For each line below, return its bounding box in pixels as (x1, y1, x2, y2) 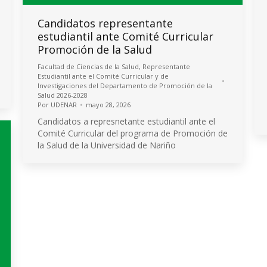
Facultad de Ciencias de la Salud (38, 62, 139, 71)
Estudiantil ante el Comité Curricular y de (38, 72, 169, 80)
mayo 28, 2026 (86, 100, 131, 109)
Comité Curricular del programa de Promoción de (38, 128, 228, 139)
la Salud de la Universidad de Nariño (38, 139, 176, 151)
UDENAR (51, 100, 77, 109)
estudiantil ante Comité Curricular (38, 29, 213, 44)
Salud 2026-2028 (38, 91, 88, 100)
